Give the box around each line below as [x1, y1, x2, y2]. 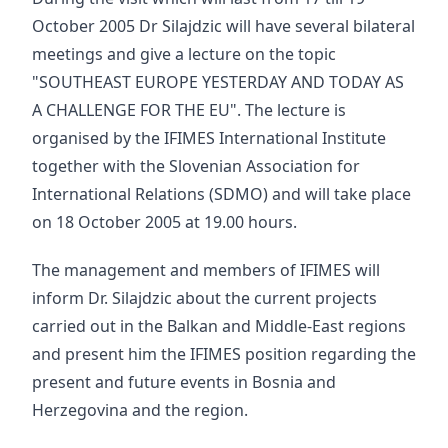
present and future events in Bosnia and [32, 371, 336, 393]
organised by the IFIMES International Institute [32, 127, 386, 149]
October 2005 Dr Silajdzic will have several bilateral [32, 15, 415, 37]
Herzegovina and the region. [32, 399, 248, 421]
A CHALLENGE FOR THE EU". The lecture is [32, 99, 346, 121]
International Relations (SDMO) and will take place [32, 183, 411, 205]
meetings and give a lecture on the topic [32, 43, 336, 65]
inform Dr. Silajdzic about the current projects [32, 287, 377, 309]
